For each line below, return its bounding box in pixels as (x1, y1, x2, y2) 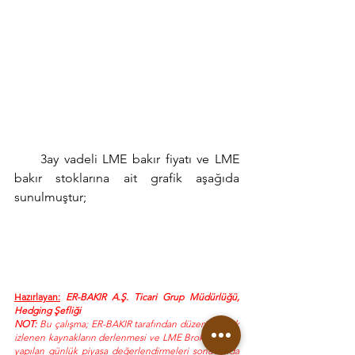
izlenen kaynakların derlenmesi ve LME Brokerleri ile (14, 330, 239, 343)
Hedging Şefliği (14, 303, 81, 316)
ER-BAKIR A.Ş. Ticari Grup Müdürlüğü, (60, 290, 239, 303)
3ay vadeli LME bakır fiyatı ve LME (14, 151, 239, 167)
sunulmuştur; (14, 189, 86, 205)
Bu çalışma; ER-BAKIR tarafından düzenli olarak (36, 317, 239, 330)
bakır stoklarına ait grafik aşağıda (14, 170, 239, 186)
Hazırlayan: (14, 290, 60, 303)
